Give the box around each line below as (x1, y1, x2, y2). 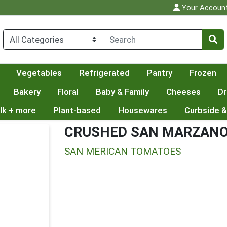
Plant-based (53, 105, 101, 116)
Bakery (13, 87, 41, 97)
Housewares (118, 105, 167, 116)
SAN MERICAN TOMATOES (64, 145, 181, 158)
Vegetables (16, 68, 62, 79)
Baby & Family (96, 87, 149, 97)
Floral (57, 87, 79, 97)
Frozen (189, 68, 216, 79)
